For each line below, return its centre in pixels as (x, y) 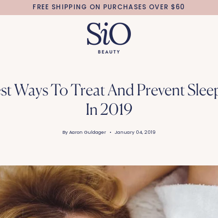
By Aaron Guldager (84, 132)
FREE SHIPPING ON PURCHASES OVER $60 (109, 7)
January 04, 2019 (135, 132)
